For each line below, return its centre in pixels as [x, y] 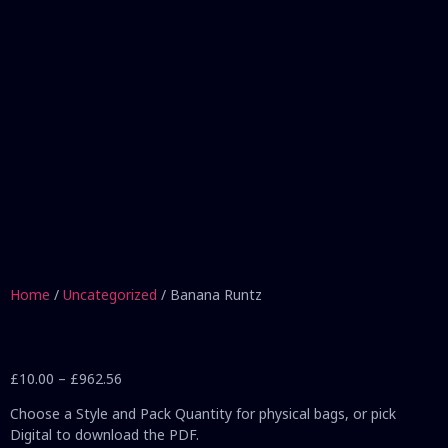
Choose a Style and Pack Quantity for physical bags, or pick [203, 414]
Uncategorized [110, 294]
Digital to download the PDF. [104, 435]
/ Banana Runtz [209, 294]
